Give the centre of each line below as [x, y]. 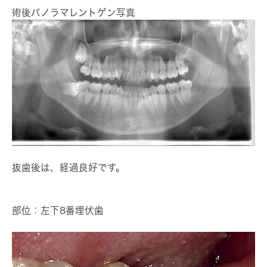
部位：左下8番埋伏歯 [58, 210]
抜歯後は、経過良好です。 [69, 167]
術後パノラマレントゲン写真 [74, 12]
